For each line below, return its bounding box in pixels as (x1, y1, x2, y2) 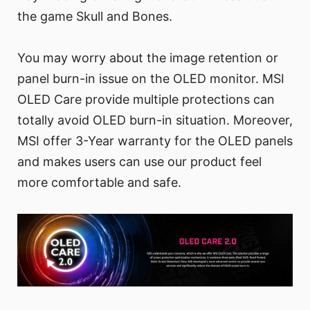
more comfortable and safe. (17, 174, 181, 190)
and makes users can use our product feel (17, 154, 262, 169)
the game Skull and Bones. (17, 8, 172, 24)
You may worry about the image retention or (17, 50, 278, 65)
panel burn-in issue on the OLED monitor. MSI (17, 71, 284, 86)
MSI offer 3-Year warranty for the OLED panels (17, 133, 293, 148)
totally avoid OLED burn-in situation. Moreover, (17, 112, 293, 127)
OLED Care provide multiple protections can (17, 91, 275, 107)
